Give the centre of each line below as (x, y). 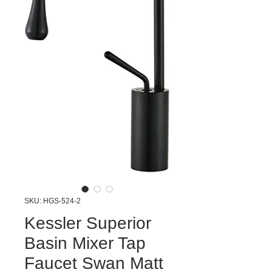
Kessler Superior (88, 223)
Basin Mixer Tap (85, 243)
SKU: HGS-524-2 (53, 201)
